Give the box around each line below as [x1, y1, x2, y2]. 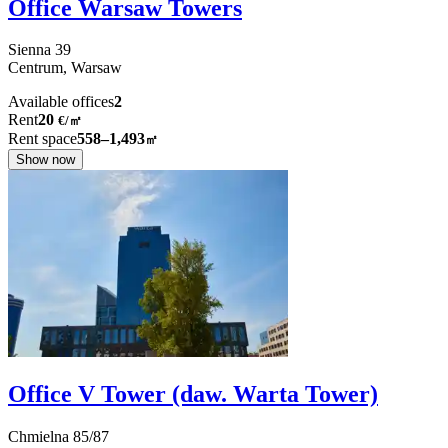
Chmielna [8, 428, 69, 446]
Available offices [8, 93, 114, 111]
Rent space [8, 130, 77, 148]
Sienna [8, 41, 51, 59]
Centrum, [8, 59, 71, 77]
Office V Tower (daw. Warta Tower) [8, 381, 378, 408]
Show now [16, 152, 75, 168]
